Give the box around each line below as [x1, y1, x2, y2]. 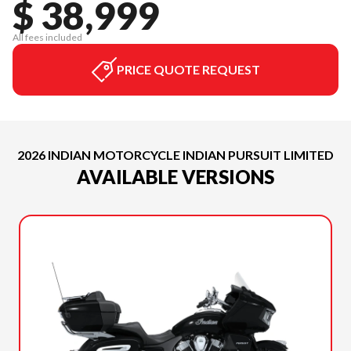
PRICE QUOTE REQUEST [116, 62, 260, 77]
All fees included [13, 31, 82, 43]
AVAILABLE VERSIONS [77, 165, 274, 188]
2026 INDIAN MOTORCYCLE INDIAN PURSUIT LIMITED [17, 147, 334, 162]
